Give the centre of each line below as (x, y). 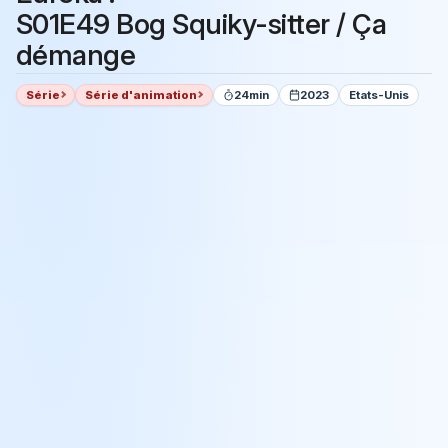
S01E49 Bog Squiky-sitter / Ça (201, 24)
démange (76, 55)
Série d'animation (141, 94)
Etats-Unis (379, 94)
